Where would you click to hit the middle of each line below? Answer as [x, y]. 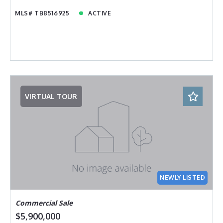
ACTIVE [100, 13]
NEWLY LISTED [183, 178]
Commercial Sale [44, 203]
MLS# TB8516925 [42, 13]
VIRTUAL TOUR [51, 96]
